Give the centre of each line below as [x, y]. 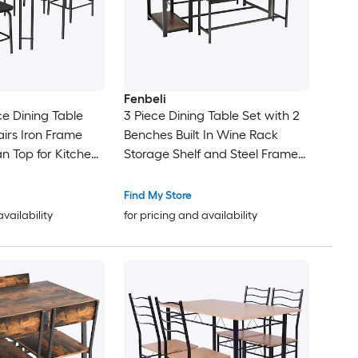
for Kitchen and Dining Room [205, 173]
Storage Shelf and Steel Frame [211, 154]
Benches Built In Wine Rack [201, 135]
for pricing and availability [190, 216]
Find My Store [157, 196]
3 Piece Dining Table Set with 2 [211, 116]
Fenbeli [145, 99]
